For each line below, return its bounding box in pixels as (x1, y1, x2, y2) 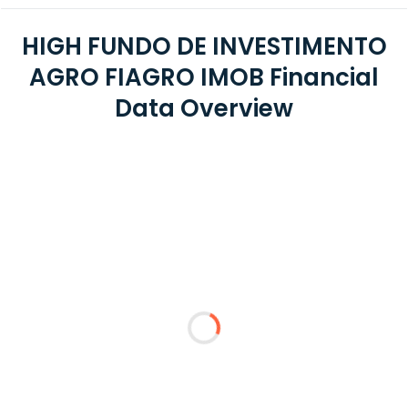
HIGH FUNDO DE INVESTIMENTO (21, 30, 387, 63)
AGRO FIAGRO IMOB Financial (29, 61, 379, 94)
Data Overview (115, 92, 293, 125)
